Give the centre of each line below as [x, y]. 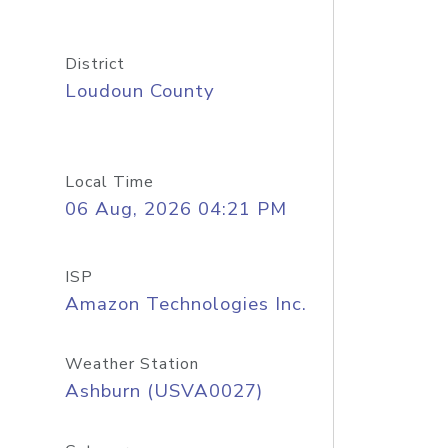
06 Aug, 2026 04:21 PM [175, 209]
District [94, 64]
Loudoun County [139, 91]
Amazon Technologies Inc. [185, 304]
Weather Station [131, 364]
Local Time [109, 182]
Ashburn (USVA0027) [163, 391]
